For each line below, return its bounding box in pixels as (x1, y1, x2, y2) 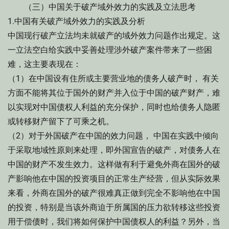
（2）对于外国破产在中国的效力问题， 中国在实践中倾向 (8, 131, 219, 141)
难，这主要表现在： (8, 59, 81, 69)
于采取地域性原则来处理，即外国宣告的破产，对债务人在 (8, 145, 220, 155)
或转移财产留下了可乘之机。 (8, 117, 114, 126)
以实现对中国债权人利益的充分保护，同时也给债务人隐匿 (8, 102, 220, 112)
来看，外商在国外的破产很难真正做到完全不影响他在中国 (8, 188, 220, 198)
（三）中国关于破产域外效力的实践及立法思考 (8, 2, 196, 12)
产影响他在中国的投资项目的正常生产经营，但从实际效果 (8, 174, 220, 184)
